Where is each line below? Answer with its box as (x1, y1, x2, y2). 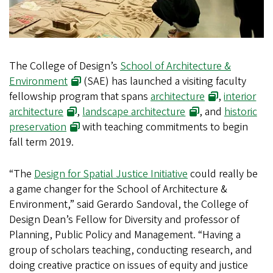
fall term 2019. (9, 135, 74, 151)
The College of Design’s (9, 58, 120, 74)
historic (224, 104, 257, 120)
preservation (9, 119, 66, 135)
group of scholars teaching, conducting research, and (9, 243, 252, 258)
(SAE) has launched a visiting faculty (81, 74, 247, 90)
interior (224, 89, 257, 105)
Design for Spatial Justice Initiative (34, 166, 188, 182)
